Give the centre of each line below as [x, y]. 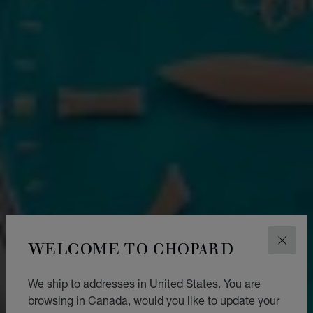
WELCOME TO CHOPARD [131, 247]
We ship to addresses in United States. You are [144, 283]
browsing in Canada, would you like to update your [154, 300]
